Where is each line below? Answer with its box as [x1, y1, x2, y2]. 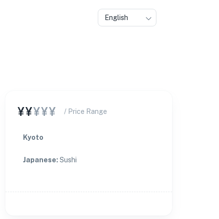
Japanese [22, 156, 56, 164]
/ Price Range [64, 108, 107, 115]
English [105, 14, 128, 22]
